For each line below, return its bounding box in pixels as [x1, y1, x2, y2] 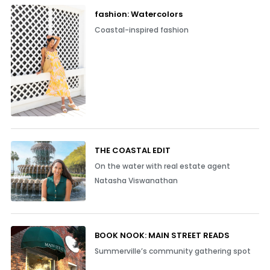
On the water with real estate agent [94, 161, 230, 172]
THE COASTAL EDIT [94, 145, 171, 157]
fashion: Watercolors [94, 8, 183, 20]
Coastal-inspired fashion [94, 24, 189, 35]
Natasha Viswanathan [94, 175, 178, 186]
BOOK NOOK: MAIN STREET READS [94, 229, 230, 241]
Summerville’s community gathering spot [94, 245, 251, 256]
